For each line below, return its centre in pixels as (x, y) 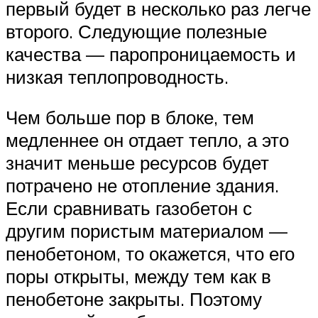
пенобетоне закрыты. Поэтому (134, 299)
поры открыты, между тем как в (138, 276)
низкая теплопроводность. (117, 76)
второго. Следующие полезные (136, 31)
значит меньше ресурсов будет (137, 163)
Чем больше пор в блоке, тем (130, 117)
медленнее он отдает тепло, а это (147, 140)
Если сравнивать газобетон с (129, 208)
